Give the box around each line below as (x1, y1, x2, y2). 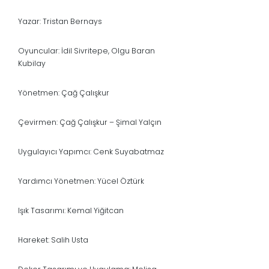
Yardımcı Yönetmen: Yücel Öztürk (18, 176, 144, 187)
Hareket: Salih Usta (18, 235, 88, 246)
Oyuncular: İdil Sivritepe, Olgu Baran (18, 46, 155, 56)
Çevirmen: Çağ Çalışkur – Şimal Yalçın (18, 117, 162, 128)
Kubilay (18, 58, 46, 69)
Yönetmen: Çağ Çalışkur (18, 88, 109, 98)
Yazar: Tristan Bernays (18, 16, 102, 27)
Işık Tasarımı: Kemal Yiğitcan (18, 205, 124, 216)
